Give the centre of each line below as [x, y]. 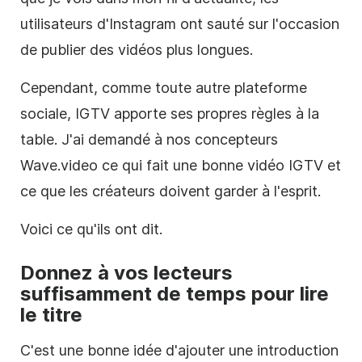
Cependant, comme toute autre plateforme [164, 88]
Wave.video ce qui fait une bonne [134, 166]
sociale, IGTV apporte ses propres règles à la [170, 114]
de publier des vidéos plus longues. [137, 50]
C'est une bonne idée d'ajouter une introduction [179, 351]
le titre [51, 315]
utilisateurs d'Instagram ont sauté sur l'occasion [180, 24]
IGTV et [313, 166]
